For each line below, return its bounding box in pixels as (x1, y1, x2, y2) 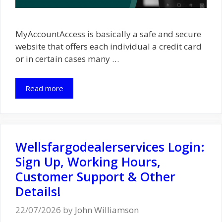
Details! (15, 182, 61, 200)
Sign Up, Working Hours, (15, 153, 161, 170)
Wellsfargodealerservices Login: (15, 138, 205, 155)
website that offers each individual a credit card (15, 41, 202, 53)
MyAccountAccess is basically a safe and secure (15, 28, 201, 40)
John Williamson (75, 204, 139, 216)
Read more (25, 83, 63, 93)
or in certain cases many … (15, 53, 119, 65)
